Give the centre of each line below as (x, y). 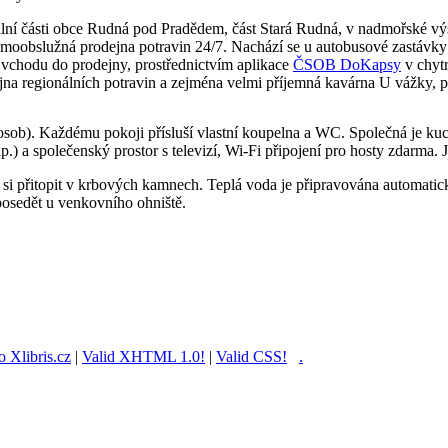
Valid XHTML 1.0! (143, 356)
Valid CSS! (251, 356)
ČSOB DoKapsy (347, 64)
